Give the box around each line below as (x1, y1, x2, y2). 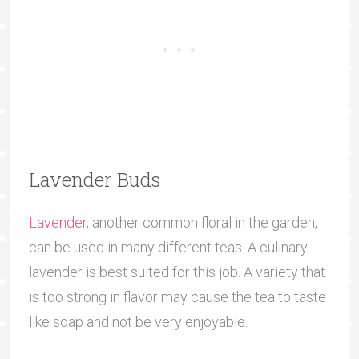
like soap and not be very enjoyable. (28, 313, 248, 331)
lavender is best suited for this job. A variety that (28, 264, 325, 281)
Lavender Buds (28, 167, 160, 193)
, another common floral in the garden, (86, 214, 317, 232)
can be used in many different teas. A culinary (28, 239, 308, 256)
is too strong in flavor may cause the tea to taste (28, 288, 326, 306)
